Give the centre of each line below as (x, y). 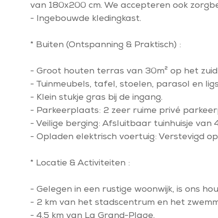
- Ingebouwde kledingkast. (86, 19)
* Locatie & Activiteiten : (80, 163)
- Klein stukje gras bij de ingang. (96, 98)
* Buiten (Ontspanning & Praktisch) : (106, 45)
